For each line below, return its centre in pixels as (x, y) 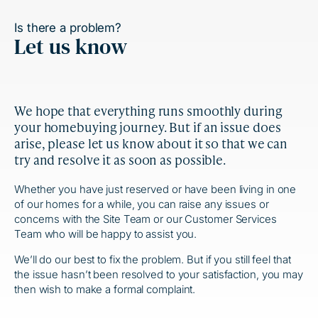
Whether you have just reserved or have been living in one (155, 189)
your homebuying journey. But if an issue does (148, 127)
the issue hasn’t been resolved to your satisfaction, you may (159, 274)
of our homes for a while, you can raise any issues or (142, 204)
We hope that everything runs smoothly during (148, 110)
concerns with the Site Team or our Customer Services (146, 219)
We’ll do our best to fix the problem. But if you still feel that (153, 259)
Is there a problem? (68, 28)
